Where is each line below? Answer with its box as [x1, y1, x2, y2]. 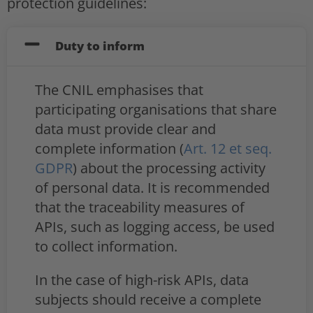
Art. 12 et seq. [184, 138, 272, 158]
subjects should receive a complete [35, 289, 261, 309]
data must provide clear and [35, 119, 216, 138]
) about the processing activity [73, 158, 265, 177]
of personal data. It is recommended [35, 177, 270, 197]
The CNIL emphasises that [35, 80, 203, 99]
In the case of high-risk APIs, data [35, 270, 249, 289]
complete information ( [35, 138, 184, 158]
